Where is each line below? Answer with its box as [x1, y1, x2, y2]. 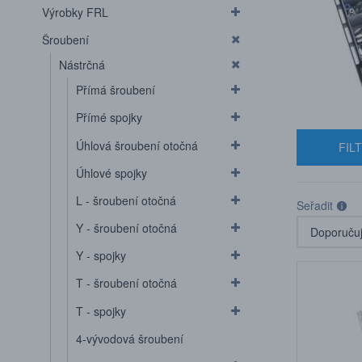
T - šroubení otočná [76, 275, 177, 292]
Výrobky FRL [42, 3, 108, 20]
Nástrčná [59, 57, 105, 74]
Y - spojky [76, 247, 126, 264]
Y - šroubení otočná [76, 220, 177, 237]
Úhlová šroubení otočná [76, 137, 198, 154]
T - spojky [76, 302, 126, 319]
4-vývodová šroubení [76, 330, 183, 347]
